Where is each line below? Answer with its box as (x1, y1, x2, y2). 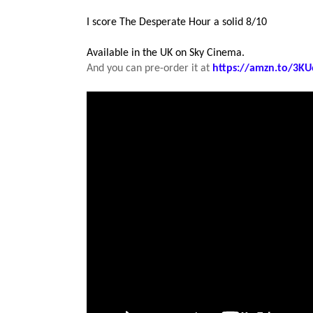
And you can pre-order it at (87, 63, 212, 75)
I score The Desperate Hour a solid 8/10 (87, 17, 267, 29)
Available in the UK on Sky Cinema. (87, 48, 245, 59)
